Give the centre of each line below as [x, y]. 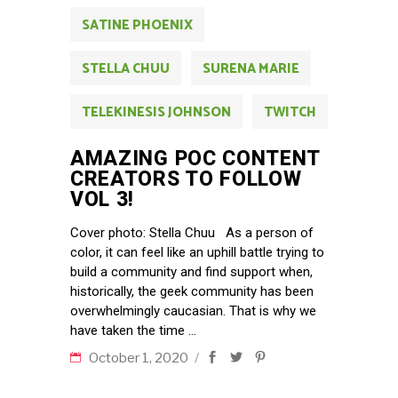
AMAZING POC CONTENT [195, 159]
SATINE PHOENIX [137, 26]
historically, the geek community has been [192, 292]
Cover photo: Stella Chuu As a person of [192, 233]
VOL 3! [103, 200]
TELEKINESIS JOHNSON [156, 113]
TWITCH [290, 113]
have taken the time [129, 331]
